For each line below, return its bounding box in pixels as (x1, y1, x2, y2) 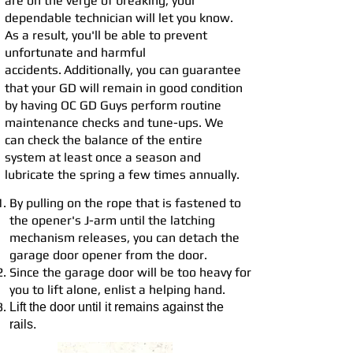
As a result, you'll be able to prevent (5, 28, 207, 43)
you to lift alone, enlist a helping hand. (9, 282, 225, 297)
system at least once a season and (5, 150, 201, 165)
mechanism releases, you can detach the (9, 230, 240, 245)
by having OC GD (5, 98, 97, 113)
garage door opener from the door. (9, 247, 207, 262)
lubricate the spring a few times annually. (5, 167, 240, 182)
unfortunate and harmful (5, 45, 146, 60)
